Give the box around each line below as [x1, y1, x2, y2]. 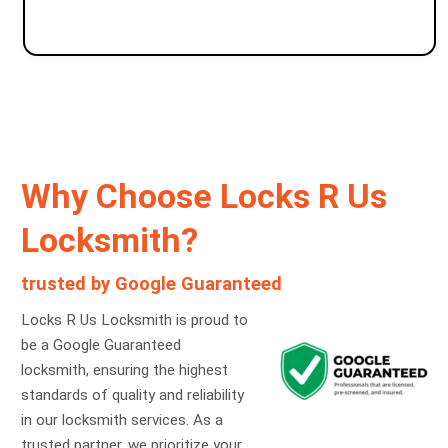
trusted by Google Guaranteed [20, 272, 282, 294]
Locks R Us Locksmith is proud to [20, 310, 248, 329]
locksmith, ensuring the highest [20, 360, 228, 379]
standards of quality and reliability [20, 385, 244, 404]
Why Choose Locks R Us [20, 175, 387, 216]
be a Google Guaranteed [20, 335, 181, 354]
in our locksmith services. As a [20, 410, 223, 429]
